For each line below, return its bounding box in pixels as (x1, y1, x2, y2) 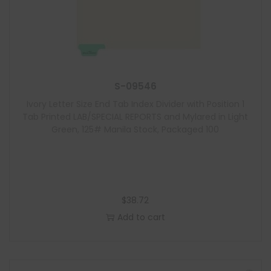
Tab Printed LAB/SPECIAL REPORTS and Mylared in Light (22, 111, 249, 123)
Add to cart (117, 211, 165, 223)
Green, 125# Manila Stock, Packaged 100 (51, 123, 220, 135)
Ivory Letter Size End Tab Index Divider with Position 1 (26, 98, 244, 110)
